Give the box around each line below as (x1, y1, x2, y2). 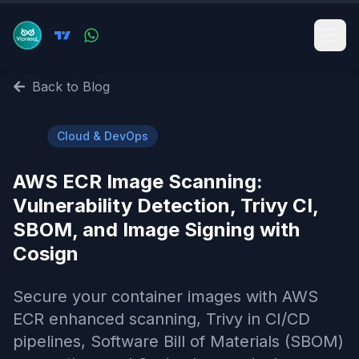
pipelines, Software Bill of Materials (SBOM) (13, 332, 344, 351)
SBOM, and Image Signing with (13, 218, 300, 241)
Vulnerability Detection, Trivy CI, (13, 194, 318, 217)
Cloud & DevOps (57, 129, 148, 143)
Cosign (13, 242, 79, 265)
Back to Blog (32, 79, 110, 95)
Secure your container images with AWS (13, 287, 318, 306)
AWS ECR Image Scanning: (13, 170, 263, 193)
